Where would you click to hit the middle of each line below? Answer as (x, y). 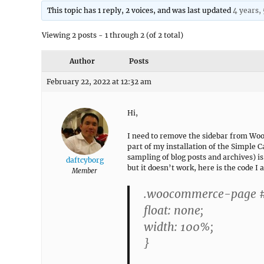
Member (85, 171)
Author (82, 61)
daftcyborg (85, 160)
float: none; (174, 210)
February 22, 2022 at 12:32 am (99, 82)
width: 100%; (179, 227)
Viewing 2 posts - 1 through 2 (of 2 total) (113, 35)
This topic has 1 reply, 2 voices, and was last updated (140, 10)
